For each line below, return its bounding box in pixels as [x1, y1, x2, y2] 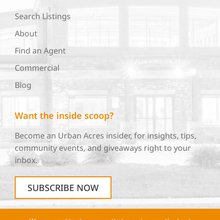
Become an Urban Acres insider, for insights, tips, [15, 130, 196, 141]
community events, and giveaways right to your [15, 142, 191, 154]
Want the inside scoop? [15, 110, 113, 122]
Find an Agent [15, 45, 66, 56]
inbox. [15, 155, 37, 166]
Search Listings [15, 11, 71, 22]
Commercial [15, 62, 59, 74]
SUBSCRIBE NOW [27, 182, 99, 194]
